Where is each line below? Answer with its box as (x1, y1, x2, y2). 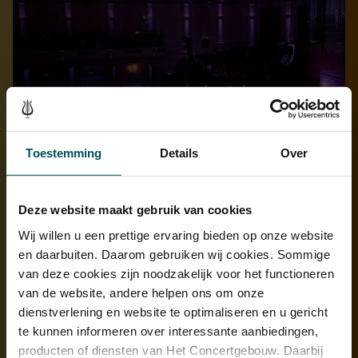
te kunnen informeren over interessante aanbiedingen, (18, 324, 318, 338)
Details (159, 145, 199, 160)
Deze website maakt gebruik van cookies (18, 202, 253, 217)
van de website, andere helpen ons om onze (18, 285, 265, 300)
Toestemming (26, 145, 102, 160)
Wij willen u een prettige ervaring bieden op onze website (18, 228, 334, 242)
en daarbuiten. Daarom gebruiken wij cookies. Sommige (18, 247, 330, 261)
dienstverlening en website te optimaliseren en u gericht (18, 304, 328, 319)
